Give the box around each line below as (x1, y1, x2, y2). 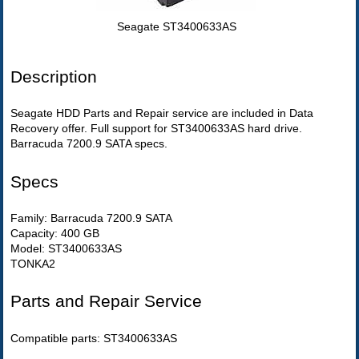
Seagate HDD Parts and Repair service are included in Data (10, 107, 314, 120)
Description (10, 67, 98, 86)
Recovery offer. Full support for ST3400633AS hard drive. (10, 122, 303, 135)
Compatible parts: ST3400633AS (10, 331, 178, 345)
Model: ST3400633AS (10, 242, 123, 256)
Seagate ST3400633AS (116, 20, 236, 34)
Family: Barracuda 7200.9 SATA (10, 212, 173, 225)
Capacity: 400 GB (10, 227, 100, 240)
